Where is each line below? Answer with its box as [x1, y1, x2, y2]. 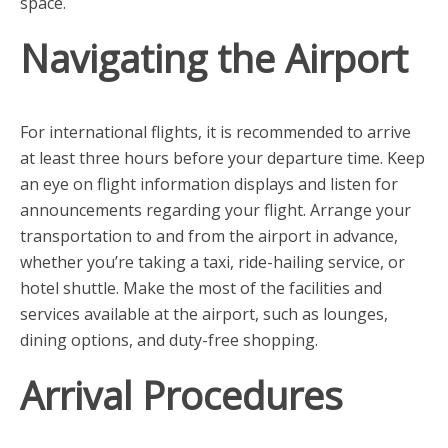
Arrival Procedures [20, 369, 343, 422]
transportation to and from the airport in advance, [20, 225, 398, 248]
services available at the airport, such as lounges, [20, 303, 388, 326]
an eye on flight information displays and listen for [20, 173, 398, 196]
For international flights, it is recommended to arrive [20, 121, 411, 144]
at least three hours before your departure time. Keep [20, 147, 425, 170]
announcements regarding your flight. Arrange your [20, 199, 411, 222]
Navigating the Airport [20, 32, 408, 85]
